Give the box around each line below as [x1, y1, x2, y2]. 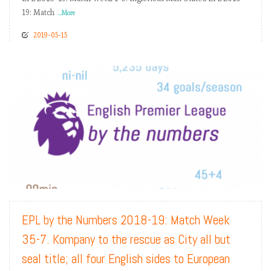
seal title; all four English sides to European [22, 250, 230, 267]
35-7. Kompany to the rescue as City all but [22, 231, 230, 248]
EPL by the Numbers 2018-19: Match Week [22, 212, 230, 229]
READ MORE [206, 168, 253, 181]
